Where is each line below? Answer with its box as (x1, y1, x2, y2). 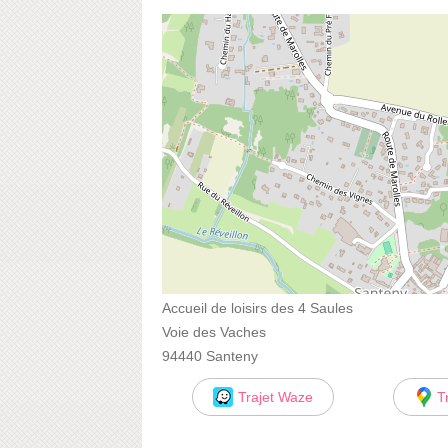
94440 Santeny (162, 347, 258, 364)
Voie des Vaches (162, 323, 266, 340)
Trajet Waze (237, 388, 313, 405)
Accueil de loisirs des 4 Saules (162, 299, 353, 316)
